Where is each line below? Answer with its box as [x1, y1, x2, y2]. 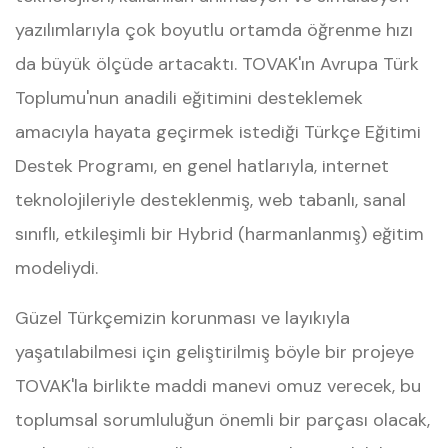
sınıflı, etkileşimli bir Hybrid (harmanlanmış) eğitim [15, 222, 424, 246]
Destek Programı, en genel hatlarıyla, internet [15, 154, 389, 178]
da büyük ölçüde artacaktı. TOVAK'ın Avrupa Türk [15, 52, 419, 76]
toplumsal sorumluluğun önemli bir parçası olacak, [15, 408, 430, 432]
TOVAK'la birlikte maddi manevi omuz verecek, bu [15, 374, 421, 398]
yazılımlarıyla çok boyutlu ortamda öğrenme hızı [15, 18, 413, 42]
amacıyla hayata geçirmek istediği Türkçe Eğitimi [15, 120, 421, 144]
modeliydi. [15, 256, 98, 280]
